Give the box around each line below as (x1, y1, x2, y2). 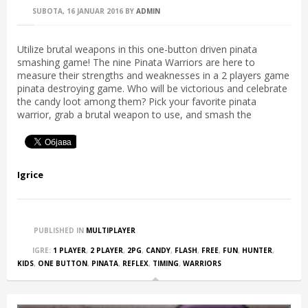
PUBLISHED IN (34, 225, 84, 235)
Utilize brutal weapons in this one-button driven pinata (17, 42, 257, 56)
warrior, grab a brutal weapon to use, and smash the (17, 107, 252, 121)
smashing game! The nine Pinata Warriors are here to (17, 55, 255, 69)
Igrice (17, 168, 43, 181)
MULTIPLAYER (86, 225, 135, 235)
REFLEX (122, 258, 148, 268)
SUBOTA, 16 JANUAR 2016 (30, 5, 123, 16)
